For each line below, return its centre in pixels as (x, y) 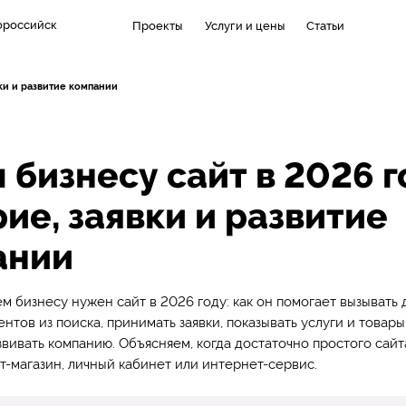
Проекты (158, 25)
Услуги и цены (244, 25)
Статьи (325, 25)
